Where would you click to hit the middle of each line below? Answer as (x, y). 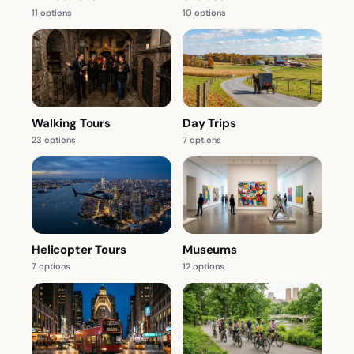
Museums (210, 250)
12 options (203, 267)
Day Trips (209, 123)
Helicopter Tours (79, 250)
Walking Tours (72, 123)
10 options (204, 13)
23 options (54, 139)
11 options (52, 13)
